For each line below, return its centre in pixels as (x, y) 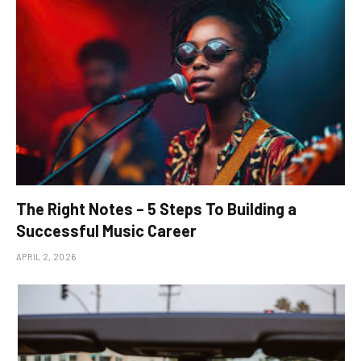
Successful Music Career (106, 230)
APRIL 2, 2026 (46, 256)
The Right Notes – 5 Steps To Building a (156, 208)
